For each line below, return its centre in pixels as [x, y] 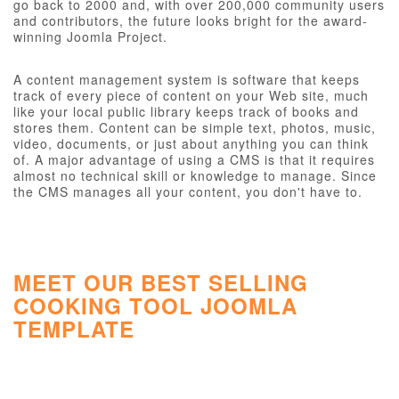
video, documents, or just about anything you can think [191, 143]
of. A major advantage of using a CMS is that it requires [194, 159]
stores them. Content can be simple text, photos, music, [195, 127]
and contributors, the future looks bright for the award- [191, 20]
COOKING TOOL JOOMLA [155, 305]
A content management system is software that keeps [187, 79]
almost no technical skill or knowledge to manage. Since [195, 175]
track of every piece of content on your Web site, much [191, 95]
